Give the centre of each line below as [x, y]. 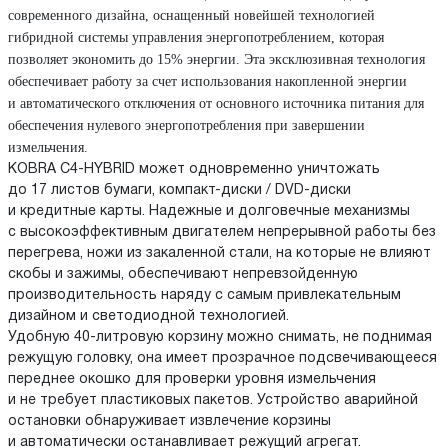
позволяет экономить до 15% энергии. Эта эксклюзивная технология [216, 59]
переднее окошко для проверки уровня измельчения [192, 379]
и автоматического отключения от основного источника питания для [216, 103]
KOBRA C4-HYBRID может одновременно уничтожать [194, 169]
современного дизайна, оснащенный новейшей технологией [191, 15]
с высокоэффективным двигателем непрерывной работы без [222, 232]
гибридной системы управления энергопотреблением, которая [196, 37]
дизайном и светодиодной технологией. [148, 316]
